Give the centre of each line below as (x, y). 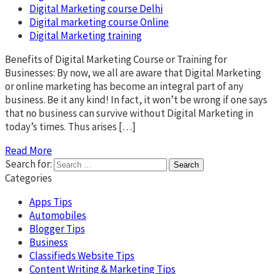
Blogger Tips (57, 228)
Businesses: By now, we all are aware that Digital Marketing (133, 72)
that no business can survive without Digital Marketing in (129, 113)
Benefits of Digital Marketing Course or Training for (116, 59)
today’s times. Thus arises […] (70, 126)
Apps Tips (51, 202)
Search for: (28, 164)
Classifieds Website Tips (82, 255)
